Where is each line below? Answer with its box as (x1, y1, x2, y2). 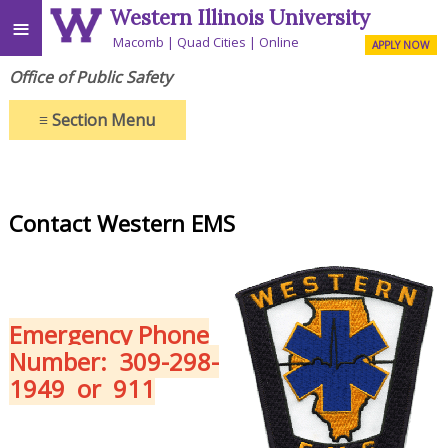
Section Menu (48, 108, 156, 131)
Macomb (113, 32, 165, 51)
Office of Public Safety (8, 65, 172, 88)
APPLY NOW (372, 37, 430, 52)
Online (259, 32, 300, 51)
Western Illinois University (110, 4, 371, 32)
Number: (8, 345, 119, 379)
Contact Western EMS (8, 208, 235, 240)
